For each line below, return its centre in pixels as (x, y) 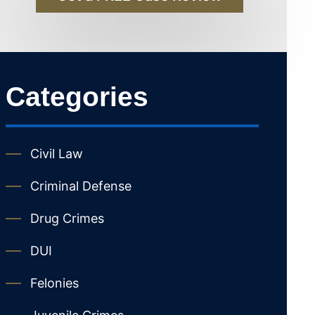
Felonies (54, 283)
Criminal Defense (81, 186)
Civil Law (57, 154)
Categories (77, 97)
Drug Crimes (67, 219)
